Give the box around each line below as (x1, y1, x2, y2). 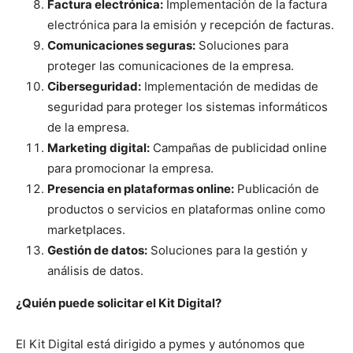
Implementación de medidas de (141, 79, 318, 95)
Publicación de (234, 181, 319, 197)
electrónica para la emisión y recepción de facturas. (47, 17, 334, 33)
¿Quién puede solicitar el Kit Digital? (16, 295, 221, 311)
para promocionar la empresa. (47, 161, 214, 176)
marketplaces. (47, 222, 125, 238)
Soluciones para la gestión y (147, 243, 307, 258)
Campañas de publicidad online (150, 140, 327, 156)
